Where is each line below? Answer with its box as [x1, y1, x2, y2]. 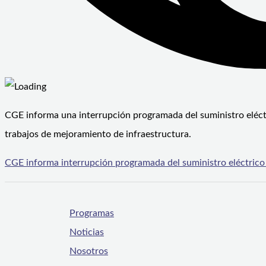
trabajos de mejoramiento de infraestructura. [5, 129, 191, 140]
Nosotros [69, 246, 108, 256]
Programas [69, 208, 114, 218]
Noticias [69, 227, 104, 237]
